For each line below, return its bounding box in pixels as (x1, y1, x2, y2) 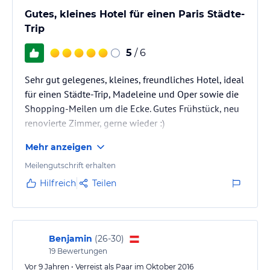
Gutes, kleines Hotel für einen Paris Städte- (25, 8, 245, 20)
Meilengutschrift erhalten (25, 160, 116, 170)
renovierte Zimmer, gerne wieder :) (25, 116, 165, 129)
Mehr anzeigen (25, 141, 92, 152)
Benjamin (49, 233, 92, 244)
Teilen (92, 177, 116, 189)
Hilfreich (40, 177, 76, 189)
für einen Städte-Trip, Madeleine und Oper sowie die (25, 87, 239, 100)
